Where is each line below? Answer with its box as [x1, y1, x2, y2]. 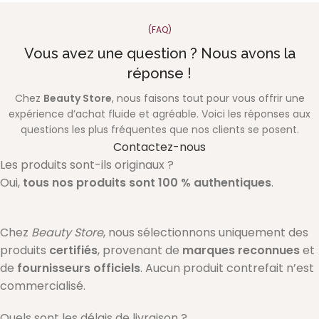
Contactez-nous [113, 138, 206, 155]
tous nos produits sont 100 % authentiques [23, 174, 271, 191]
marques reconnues [182, 241, 300, 258]
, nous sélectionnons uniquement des [103, 224, 308, 241]
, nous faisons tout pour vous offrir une [111, 90, 305, 105]
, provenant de [98, 241, 182, 258]
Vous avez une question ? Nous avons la [23, 44, 296, 62]
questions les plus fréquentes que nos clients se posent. [20, 122, 299, 137]
